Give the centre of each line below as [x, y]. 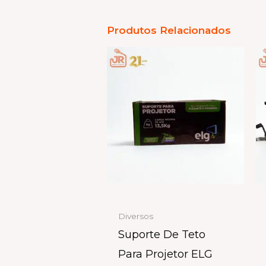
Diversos [136, 216]
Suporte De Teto [162, 235]
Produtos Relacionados [169, 30]
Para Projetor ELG [166, 254]
